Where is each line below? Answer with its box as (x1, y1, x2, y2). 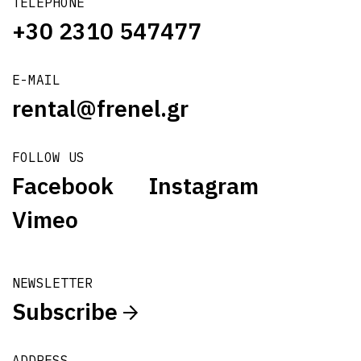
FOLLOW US (12, 148, 85, 165)
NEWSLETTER (12, 274, 93, 291)
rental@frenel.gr (12, 93, 189, 123)
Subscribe (12, 296, 123, 326)
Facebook (12, 170, 114, 201)
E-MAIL (12, 71, 60, 88)
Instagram (149, 170, 259, 201)
